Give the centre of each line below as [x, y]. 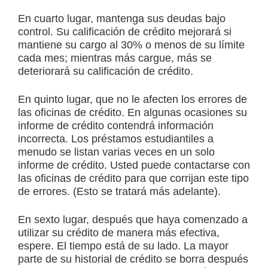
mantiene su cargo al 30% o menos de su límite [131, 45]
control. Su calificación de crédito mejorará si [125, 32]
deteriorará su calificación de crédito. [106, 71]
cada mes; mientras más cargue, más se [115, 58]
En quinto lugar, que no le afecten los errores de [133, 100]
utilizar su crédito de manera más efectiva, [119, 233]
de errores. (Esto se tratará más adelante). [119, 192]
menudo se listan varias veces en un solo [116, 152]
